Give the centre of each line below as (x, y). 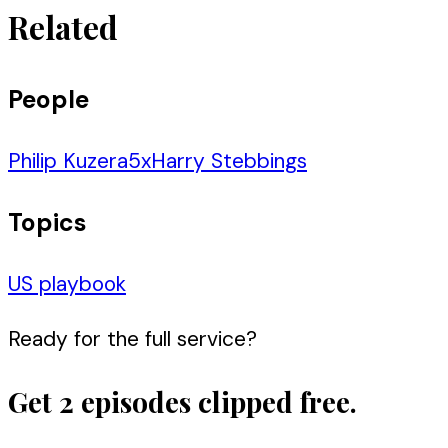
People (48, 99)
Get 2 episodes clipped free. (182, 402)
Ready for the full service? (132, 339)
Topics (47, 222)
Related (63, 27)
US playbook (67, 284)
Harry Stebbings (229, 161)
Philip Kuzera (68, 161)
